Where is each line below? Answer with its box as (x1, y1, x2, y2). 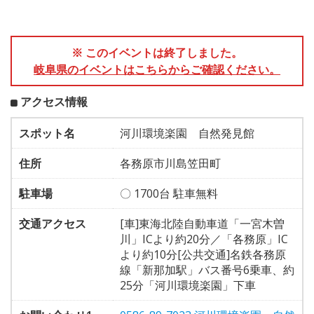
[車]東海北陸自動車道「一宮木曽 (120, 215, 285, 231)
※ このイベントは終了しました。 (71, 44, 243, 60)
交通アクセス (19, 215, 86, 231)
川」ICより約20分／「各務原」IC (120, 231, 288, 247)
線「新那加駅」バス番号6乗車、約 (120, 261, 294, 278)
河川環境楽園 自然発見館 (120, 125, 254, 141)
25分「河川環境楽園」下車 (120, 277, 256, 293)
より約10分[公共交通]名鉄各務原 (120, 246, 286, 262)
